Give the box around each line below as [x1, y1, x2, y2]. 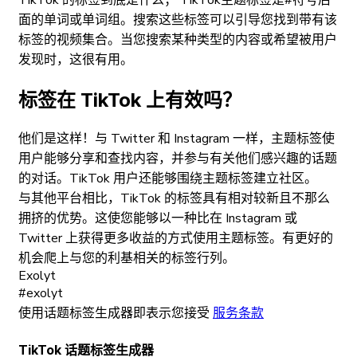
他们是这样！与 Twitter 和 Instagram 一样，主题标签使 [18, 130, 335, 148]
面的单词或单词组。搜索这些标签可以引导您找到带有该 [18, 10, 337, 29]
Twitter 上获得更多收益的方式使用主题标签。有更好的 [18, 229, 333, 248]
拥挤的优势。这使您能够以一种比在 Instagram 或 [18, 210, 297, 228]
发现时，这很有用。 [18, 50, 133, 69]
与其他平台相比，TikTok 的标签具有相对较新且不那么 [18, 190, 330, 208]
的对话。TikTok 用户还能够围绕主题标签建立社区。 [18, 170, 317, 188]
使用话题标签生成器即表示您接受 [18, 304, 210, 323]
